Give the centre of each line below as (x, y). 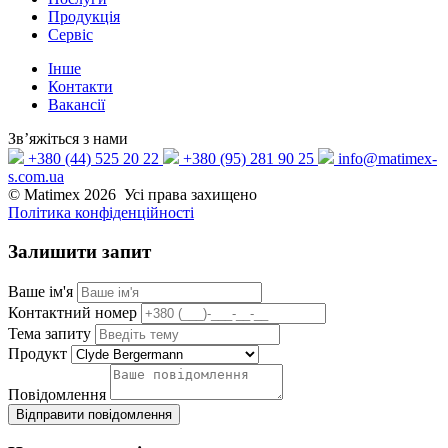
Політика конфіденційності (101, 213)
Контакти (80, 87)
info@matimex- (385, 159)
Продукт (37, 353)
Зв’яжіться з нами (68, 139)
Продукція (84, 17)
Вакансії (76, 105)
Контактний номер (72, 312)
